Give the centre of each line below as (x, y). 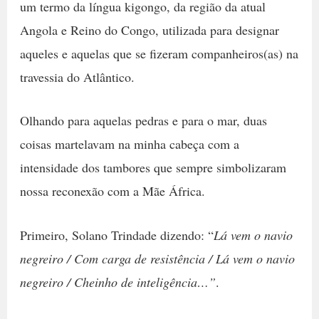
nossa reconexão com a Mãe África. (112, 191)
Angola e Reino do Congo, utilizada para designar (149, 30)
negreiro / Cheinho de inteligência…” (117, 282)
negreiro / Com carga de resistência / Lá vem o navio (157, 259)
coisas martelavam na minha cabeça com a (129, 144)
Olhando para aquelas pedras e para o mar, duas (143, 121)
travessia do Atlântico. (77, 77)
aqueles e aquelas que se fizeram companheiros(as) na (159, 53)
